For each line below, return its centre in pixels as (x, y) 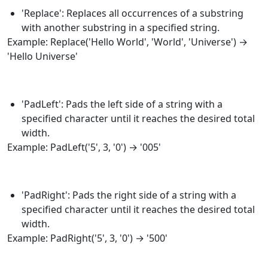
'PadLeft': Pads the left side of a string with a (122, 104)
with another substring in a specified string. (121, 27)
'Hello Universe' (42, 56)
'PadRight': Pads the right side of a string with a (129, 195)
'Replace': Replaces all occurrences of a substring (133, 13)
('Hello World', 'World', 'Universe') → (167, 42)
